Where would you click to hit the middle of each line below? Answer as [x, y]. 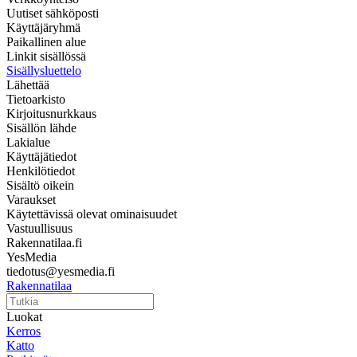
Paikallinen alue [46, 41]
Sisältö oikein [40, 185]
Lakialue [28, 142]
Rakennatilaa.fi [44, 242]
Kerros [24, 331]
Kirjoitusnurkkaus [51, 113]
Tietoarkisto [36, 99]
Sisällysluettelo [44, 70]
